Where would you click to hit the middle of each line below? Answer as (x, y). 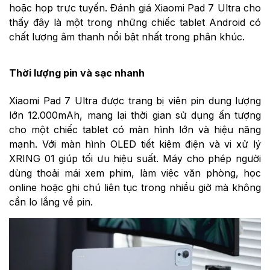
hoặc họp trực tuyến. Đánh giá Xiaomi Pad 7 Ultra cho (135, 8)
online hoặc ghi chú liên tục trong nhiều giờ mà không (135, 187)
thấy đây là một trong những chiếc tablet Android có (135, 23)
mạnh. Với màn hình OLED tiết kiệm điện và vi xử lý (135, 144)
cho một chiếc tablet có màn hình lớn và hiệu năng (135, 129)
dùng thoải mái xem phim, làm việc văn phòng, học (135, 173)
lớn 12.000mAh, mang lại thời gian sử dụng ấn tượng (135, 115)
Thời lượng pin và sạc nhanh (77, 73)
